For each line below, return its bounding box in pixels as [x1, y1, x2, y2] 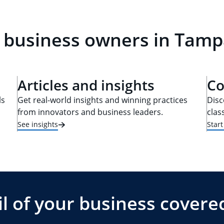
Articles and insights [17, 75, 154, 94]
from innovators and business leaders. [17, 106, 163, 117]
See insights [17, 119, 58, 129]
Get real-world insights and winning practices [17, 94, 187, 105]
